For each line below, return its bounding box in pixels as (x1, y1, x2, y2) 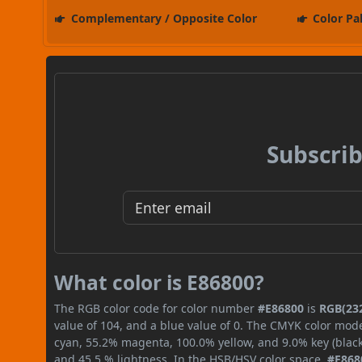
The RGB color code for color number (54, 300, 259, 316)
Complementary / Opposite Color (67, 10, 257, 26)
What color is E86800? (54, 268, 265, 296)
